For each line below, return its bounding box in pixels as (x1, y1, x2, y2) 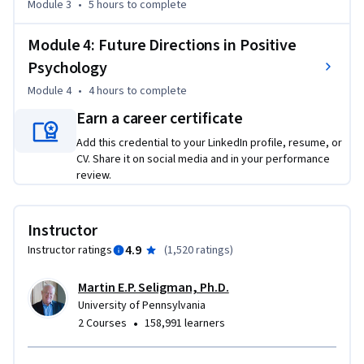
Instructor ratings (28, 242, 112, 259)
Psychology (28, 57, 107, 80)
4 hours (89, 83, 124, 100)
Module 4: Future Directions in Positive (28, 34, 297, 58)
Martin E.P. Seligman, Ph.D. (78, 279, 229, 297)
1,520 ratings (167, 242, 230, 259)
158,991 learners (145, 315, 225, 332)
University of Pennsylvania (78, 297, 206, 314)
